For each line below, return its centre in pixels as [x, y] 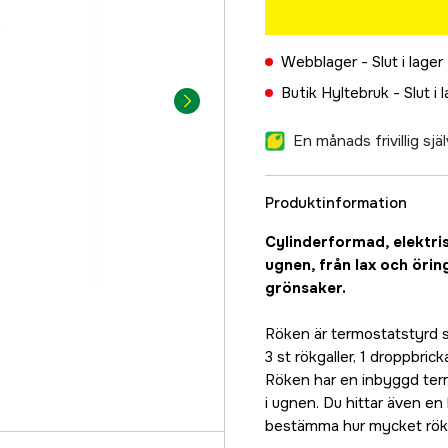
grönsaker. [305, 288]
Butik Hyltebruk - [342, 93]
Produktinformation [336, 203]
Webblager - [326, 62]
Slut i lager [407, 62]
